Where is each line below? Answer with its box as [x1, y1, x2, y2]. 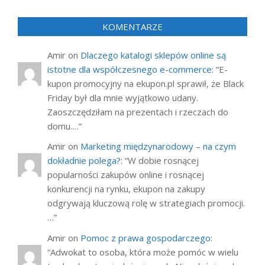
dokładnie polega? [47, 154, 121, 167]
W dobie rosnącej [128, 154, 199, 167]
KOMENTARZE [102, 20, 163, 33]
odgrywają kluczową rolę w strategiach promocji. [47, 197, 245, 209]
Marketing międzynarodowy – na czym [80, 140, 236, 153]
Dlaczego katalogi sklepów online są [80, 49, 226, 61]
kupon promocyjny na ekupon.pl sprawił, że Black [47, 77, 244, 89]
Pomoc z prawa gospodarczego [80, 231, 211, 244]
